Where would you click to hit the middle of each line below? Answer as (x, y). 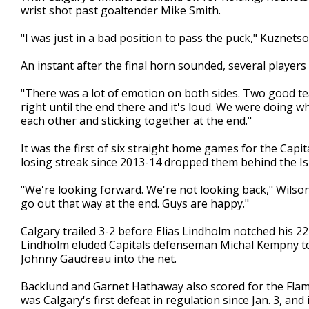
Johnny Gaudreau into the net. (99, 259)
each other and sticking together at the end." (136, 121)
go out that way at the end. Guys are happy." (135, 203)
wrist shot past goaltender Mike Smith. (121, 10)
